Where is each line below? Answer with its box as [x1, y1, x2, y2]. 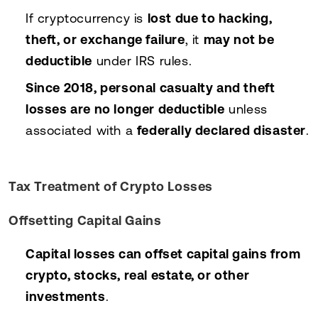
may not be [203, 31, 275, 47]
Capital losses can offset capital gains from [26, 246, 301, 261]
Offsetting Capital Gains [9, 212, 162, 228]
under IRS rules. [92, 53, 192, 68]
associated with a [26, 122, 137, 138]
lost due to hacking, [147, 10, 273, 26]
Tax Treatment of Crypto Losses [9, 178, 213, 194]
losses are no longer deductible [26, 101, 225, 116]
